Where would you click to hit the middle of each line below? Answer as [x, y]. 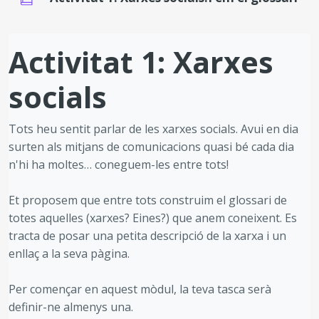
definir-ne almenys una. [71, 307]
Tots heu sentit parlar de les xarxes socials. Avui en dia [153, 129]
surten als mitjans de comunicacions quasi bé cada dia [151, 147]
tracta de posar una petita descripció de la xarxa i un [147, 236]
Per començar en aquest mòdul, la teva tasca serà [140, 289]
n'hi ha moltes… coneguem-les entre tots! [119, 164]
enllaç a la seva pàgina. [69, 253]
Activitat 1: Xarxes [141, 62]
